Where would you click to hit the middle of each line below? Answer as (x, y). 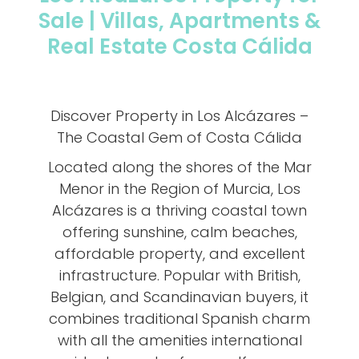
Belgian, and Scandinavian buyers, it (179, 296)
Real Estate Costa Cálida (179, 46)
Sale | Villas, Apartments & (179, 20)
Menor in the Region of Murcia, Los (179, 188)
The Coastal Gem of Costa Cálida (179, 137)
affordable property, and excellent (179, 253)
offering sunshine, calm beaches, (179, 232)
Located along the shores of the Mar (179, 167)
